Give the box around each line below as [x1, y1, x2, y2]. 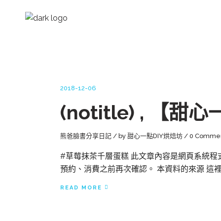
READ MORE [60, 184, 102, 191]
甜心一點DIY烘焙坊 [127, 132, 183, 140]
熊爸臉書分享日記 [60, 132, 111, 140]
